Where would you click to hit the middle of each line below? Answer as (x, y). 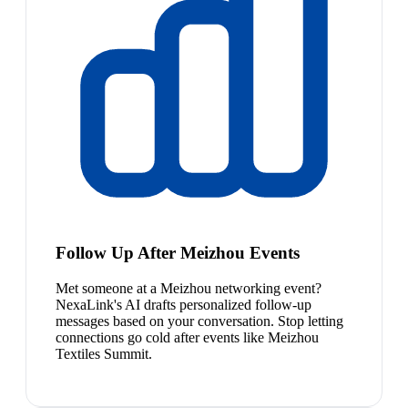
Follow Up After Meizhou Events (178, 252)
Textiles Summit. (104, 353)
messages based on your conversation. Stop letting (199, 321)
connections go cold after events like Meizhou (187, 337)
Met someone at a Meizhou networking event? (189, 288)
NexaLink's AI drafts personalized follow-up (184, 304)
